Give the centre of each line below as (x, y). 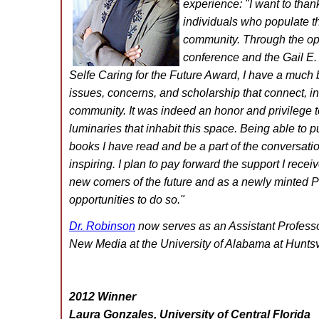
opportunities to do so (123, 199)
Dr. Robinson (102, 226)
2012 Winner (103, 296)
